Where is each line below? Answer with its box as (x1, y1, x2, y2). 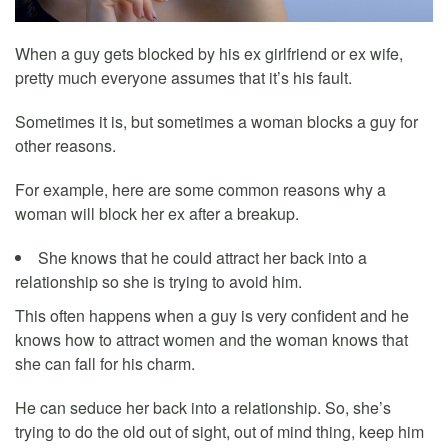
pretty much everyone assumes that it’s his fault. (15, 65, 352, 89)
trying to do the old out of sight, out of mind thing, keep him (15, 419, 424, 443)
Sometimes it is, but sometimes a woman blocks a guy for (15, 109, 418, 133)
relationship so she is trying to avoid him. (15, 269, 302, 293)
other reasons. (15, 133, 116, 157)
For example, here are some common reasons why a (15, 177, 386, 201)
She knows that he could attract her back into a (38, 245, 367, 269)
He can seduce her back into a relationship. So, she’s (15, 395, 391, 419)
